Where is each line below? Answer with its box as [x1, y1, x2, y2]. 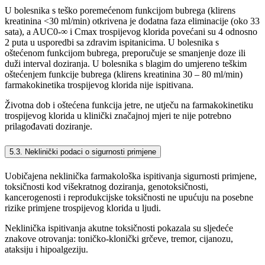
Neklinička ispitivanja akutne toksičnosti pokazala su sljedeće [5, 222, 233, 233]
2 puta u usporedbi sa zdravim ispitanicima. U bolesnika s [5, 37, 219, 48]
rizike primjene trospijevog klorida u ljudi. [5, 202, 161, 213]
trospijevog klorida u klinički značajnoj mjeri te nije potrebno [5, 111, 231, 121]
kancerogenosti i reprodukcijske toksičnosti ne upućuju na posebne [5, 192, 253, 202]
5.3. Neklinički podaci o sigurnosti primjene [9, 147, 156, 156]
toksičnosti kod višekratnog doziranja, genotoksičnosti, [5, 181, 208, 192]
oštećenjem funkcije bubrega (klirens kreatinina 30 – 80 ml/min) [5, 69, 243, 80]
